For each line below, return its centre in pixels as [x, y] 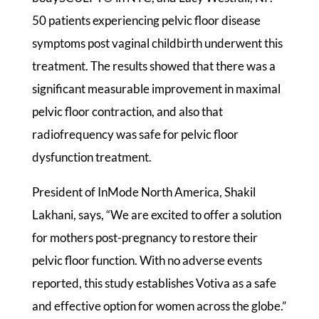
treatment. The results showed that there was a [153, 66]
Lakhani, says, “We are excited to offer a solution [156, 214]
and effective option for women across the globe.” [159, 305]
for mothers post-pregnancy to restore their [145, 237]
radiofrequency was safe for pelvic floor [135, 134]
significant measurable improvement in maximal [156, 88]
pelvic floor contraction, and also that [127, 111]
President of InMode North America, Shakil [143, 192]
